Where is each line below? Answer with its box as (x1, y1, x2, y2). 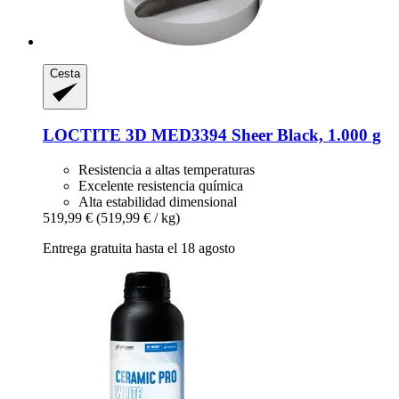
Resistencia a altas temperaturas (78, 162, 255, 178)
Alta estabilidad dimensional (78, 194, 237, 210)
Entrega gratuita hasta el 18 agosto (43, 240, 235, 256)
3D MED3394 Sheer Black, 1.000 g (121, 126, 381, 145)
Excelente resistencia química (78, 178, 243, 194)
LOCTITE (43, 126, 121, 145)
